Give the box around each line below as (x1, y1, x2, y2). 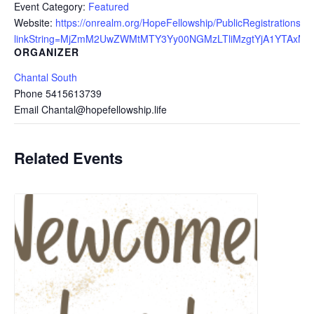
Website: (14, 15, 53, 29)
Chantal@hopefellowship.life (41, 102, 167, 116)
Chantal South (14, 69, 77, 84)
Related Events (14, 146, 123, 169)
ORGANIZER (14, 44, 79, 59)
